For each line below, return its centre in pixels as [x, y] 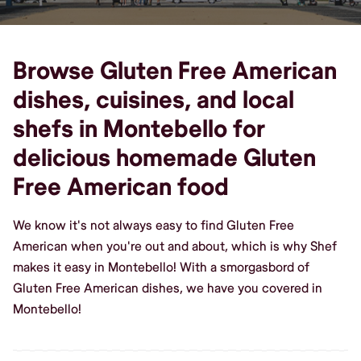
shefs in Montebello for [139, 129]
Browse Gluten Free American [175, 71]
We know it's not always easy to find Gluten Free [154, 225]
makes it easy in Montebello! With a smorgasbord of [161, 267]
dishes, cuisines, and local [154, 100]
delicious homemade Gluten [164, 158]
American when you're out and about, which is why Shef [175, 246]
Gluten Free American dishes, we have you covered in [168, 288]
